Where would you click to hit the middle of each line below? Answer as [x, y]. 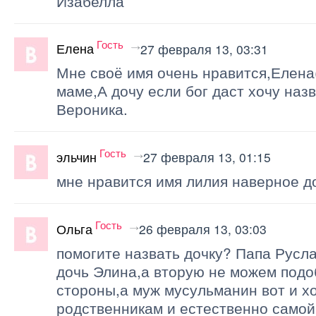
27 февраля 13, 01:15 [207, 157]
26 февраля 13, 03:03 [203, 229]
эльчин [77, 157]
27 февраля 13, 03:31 [204, 49]
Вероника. [92, 109]
